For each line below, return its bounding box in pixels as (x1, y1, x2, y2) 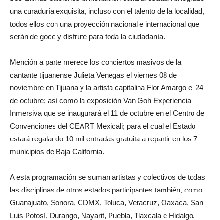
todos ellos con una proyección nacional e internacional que (10, 20, 199, 28)
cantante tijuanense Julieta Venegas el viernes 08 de (10, 71, 177, 80)
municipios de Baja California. (10, 147, 104, 156)
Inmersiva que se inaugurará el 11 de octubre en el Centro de (10, 109, 204, 118)
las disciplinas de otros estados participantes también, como (10, 186, 202, 194)
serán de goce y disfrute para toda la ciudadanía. (10, 32, 165, 41)
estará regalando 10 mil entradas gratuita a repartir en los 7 (10, 135, 197, 143)
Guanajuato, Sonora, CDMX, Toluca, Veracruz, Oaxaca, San (10, 198, 203, 207)
